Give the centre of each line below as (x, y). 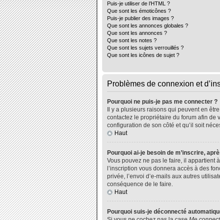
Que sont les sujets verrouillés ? (145, 48)
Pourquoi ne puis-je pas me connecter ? (162, 102)
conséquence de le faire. (140, 184)
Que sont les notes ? (132, 40)
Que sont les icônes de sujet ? (143, 55)
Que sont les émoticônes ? (139, 11)
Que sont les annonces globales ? (148, 26)
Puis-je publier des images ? (140, 18)
